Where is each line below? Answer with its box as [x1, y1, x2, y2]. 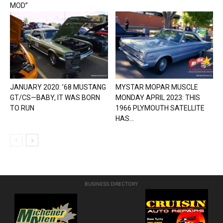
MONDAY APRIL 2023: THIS [115, 94, 200, 102]
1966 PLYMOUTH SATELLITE [115, 104, 205, 112]
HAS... [115, 114, 134, 123]
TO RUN [10, 104, 34, 112]
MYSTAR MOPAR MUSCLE [115, 83, 198, 92]
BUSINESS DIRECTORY [85, 181, 138, 187]
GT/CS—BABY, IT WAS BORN [10, 94, 100, 102]
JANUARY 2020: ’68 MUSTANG [10, 83, 106, 92]
